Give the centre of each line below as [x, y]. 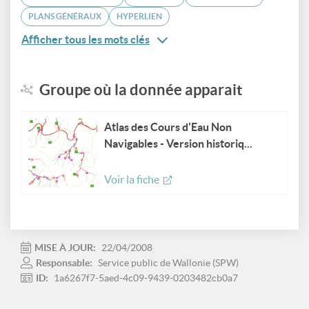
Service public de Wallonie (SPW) [168, 263]
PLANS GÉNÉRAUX [65, 16]
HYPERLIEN [139, 16]
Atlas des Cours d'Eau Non [168, 127]
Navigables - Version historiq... [178, 143]
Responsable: [65, 263]
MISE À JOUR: [66, 248]
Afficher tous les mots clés [86, 39]
